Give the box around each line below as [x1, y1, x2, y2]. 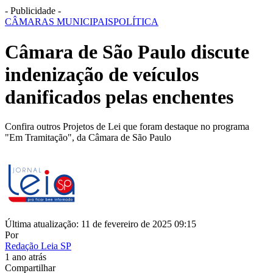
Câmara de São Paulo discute [5, 40, 249, 63]
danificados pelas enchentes [5, 85, 233, 108]
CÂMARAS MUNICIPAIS [5, 16, 113, 27]
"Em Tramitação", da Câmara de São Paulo [5, 132, 171, 143]
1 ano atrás [5, 252, 46, 263]
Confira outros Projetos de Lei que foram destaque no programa [5, 121, 249, 132]
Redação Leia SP [5, 241, 71, 252]
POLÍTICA [113, 16, 158, 27]
